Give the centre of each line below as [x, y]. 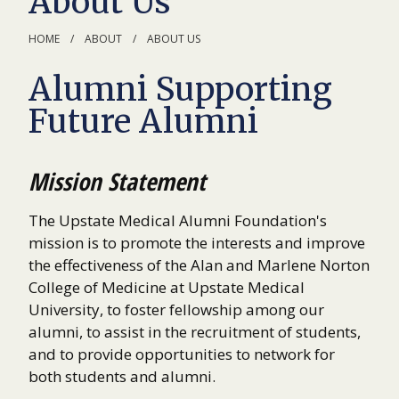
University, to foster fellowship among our [176, 310]
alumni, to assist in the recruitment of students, [195, 332]
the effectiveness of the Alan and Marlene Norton [199, 265]
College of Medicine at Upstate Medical [167, 288]
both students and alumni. [126, 377]
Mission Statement [117, 181]
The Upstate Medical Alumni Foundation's [178, 221]
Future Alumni [143, 122]
